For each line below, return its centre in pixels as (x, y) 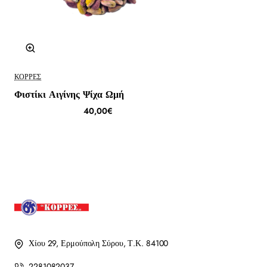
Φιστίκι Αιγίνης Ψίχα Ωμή (69, 95)
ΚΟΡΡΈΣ (28, 77)
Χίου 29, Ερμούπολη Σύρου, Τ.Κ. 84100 (99, 243)
